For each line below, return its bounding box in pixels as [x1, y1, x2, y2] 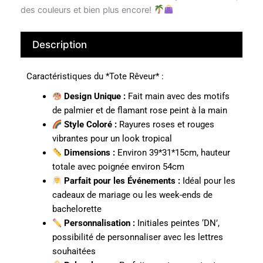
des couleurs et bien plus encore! [21, 4, 154, 15]
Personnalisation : [64, 218, 136, 229]
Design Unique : [64, 91, 126, 102]
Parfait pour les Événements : [64, 176, 181, 187]
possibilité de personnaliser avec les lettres [52, 232, 223, 243]
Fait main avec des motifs [126, 91, 230, 102]
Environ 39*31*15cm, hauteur [115, 147, 231, 159]
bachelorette [52, 204, 102, 215]
